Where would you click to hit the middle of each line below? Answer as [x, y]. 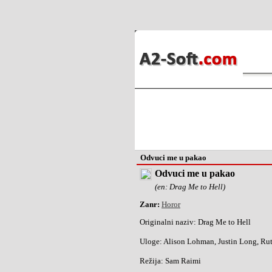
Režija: [151, 261]
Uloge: [151, 241]
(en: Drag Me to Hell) [190, 187]
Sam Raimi [182, 261]
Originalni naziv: [168, 222]
